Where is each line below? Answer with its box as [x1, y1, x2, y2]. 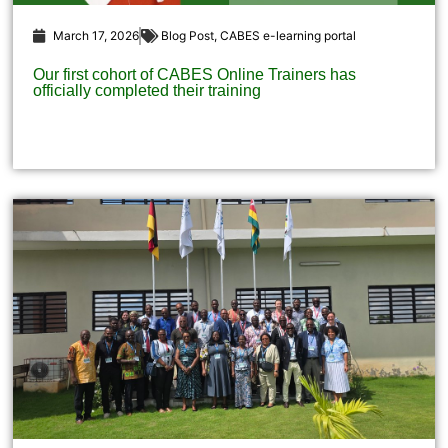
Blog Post [161, 28, 215, 44]
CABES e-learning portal [220, 28, 357, 44]
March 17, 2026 [53, 28, 140, 44]
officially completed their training [33, 82, 262, 100]
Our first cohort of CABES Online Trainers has [33, 66, 357, 84]
